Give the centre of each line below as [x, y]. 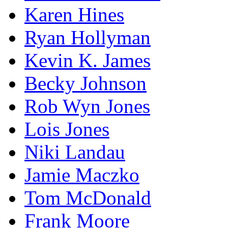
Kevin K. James [88, 60]
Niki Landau [75, 152]
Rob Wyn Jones [87, 106]
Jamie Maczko [82, 175]
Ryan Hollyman [88, 37]
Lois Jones [67, 129]
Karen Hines [74, 14]
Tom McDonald [88, 197]
